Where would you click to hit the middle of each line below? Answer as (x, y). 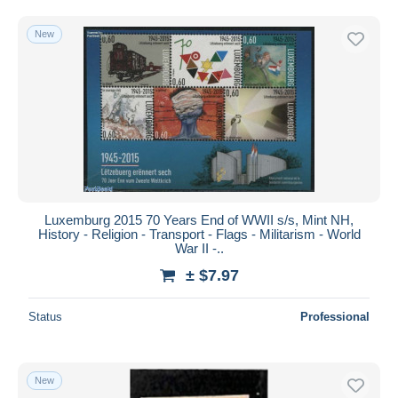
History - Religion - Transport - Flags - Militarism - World (199, 234)
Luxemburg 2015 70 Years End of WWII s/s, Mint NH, (199, 219)
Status (45, 316)
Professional (335, 316)
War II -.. (199, 248)
